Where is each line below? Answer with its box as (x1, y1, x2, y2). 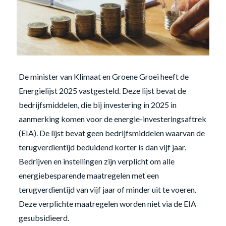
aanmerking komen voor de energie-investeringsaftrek (18, 114, 206, 124)
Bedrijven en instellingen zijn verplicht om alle (18, 156, 175, 166)
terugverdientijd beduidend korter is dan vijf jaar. (18, 142, 186, 152)
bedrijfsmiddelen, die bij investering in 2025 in (18, 99, 177, 109)
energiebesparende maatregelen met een (18, 170, 159, 180)
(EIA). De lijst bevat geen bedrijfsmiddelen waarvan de (18, 128, 205, 138)
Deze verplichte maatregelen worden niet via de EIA (18, 198, 196, 208)
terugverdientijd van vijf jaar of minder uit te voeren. (18, 184, 196, 194)
